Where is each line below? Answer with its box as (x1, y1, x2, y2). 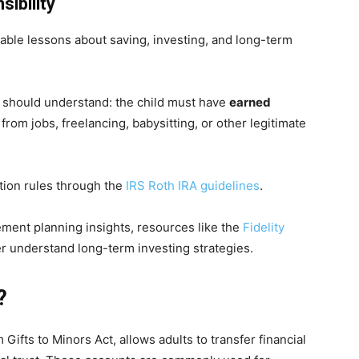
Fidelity (243, 220, 284, 236)
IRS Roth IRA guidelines (126, 178, 260, 194)
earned (229, 95, 271, 111)
